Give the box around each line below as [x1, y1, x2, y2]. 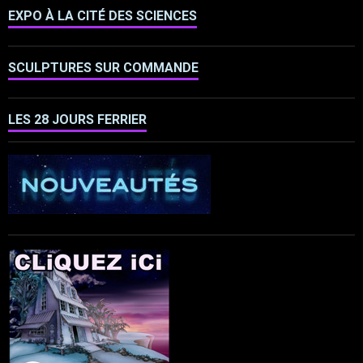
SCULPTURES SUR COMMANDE [8, 60, 199, 76]
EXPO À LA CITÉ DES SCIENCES [8, 8, 197, 24]
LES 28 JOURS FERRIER [8, 112, 147, 128]
